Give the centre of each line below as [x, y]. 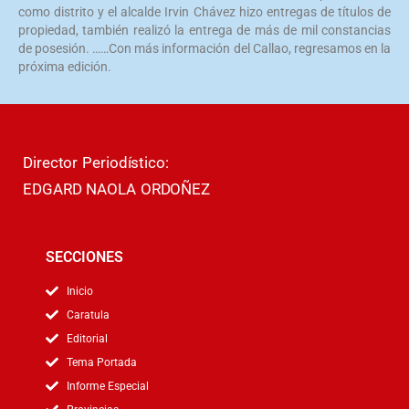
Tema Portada [101, 362]
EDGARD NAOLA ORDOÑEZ [116, 189]
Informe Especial [107, 386]
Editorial [87, 339]
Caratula [88, 315]
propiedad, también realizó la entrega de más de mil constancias [204, 30]
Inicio [79, 291]
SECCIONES [84, 257]
